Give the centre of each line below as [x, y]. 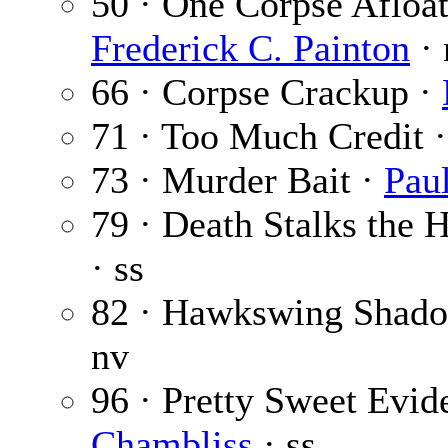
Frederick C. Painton [250, 48]
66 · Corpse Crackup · [266, 92]
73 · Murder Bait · [237, 180]
